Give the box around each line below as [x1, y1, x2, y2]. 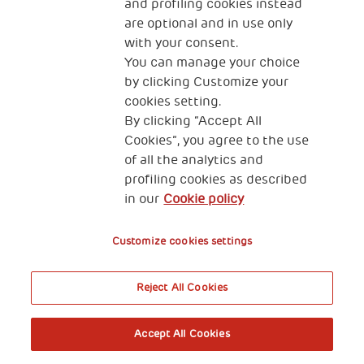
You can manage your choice [124, 54, 301, 71]
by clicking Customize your [124, 74, 289, 90]
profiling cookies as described [124, 171, 308, 188]
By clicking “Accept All [124, 113, 262, 129]
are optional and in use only [124, 15, 293, 32]
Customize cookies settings [111, 235, 253, 248]
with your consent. [124, 35, 240, 51]
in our [124, 191, 160, 207]
